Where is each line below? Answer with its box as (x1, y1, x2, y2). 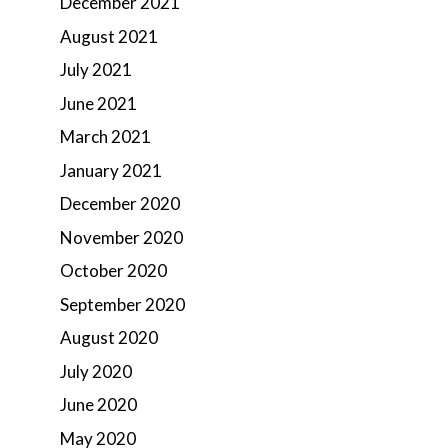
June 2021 (60, 92, 137, 114)
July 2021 (60, 59, 132, 80)
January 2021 (60, 159, 162, 181)
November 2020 (60, 226, 183, 248)
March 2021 (60, 126, 151, 147)
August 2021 (60, 25, 158, 47)
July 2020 (60, 360, 132, 382)
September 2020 (60, 293, 185, 315)
